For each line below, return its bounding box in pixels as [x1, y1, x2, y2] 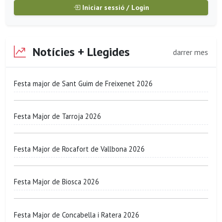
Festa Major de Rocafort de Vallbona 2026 [14, 144, 145, 154]
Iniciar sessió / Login [80, 3, 149, 12]
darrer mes [173, 47, 208, 57]
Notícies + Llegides [30, 44, 130, 60]
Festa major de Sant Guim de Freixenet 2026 [14, 78, 153, 88]
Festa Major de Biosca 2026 [14, 177, 99, 187]
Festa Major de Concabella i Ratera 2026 [14, 210, 139, 220]
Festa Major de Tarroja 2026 [14, 111, 101, 121]
